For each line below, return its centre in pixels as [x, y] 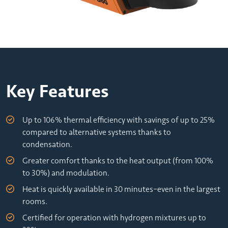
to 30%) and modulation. [66, 173]
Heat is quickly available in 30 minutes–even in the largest [121, 189]
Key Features [57, 91]
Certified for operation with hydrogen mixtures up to [114, 218]
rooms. [35, 202]
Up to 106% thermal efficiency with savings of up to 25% [119, 120]
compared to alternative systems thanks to [97, 132]
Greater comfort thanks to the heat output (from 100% [118, 161]
